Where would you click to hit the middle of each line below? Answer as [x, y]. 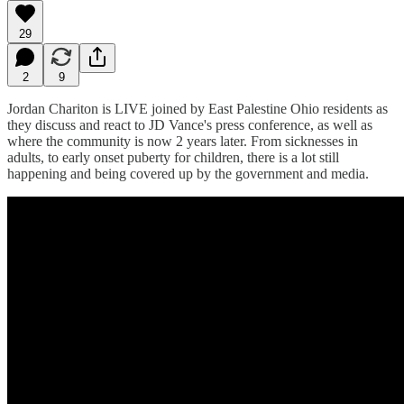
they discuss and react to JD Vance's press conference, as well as [190, 124]
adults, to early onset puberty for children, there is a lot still [173, 157]
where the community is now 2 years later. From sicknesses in [183, 141]
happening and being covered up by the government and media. [188, 173]
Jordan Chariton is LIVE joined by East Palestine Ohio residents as [197, 108]
